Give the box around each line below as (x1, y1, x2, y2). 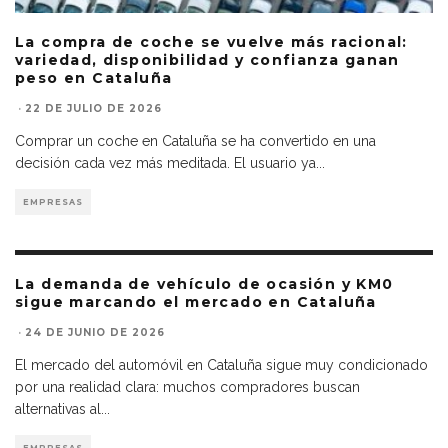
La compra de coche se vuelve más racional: (15, 33, 408, 52)
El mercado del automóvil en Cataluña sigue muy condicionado (15, 357, 428, 374)
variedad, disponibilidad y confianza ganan (15, 51, 400, 70)
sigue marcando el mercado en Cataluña (15, 293, 377, 312)
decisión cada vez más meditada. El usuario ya (15, 155, 316, 172)
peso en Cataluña (15, 69, 173, 88)
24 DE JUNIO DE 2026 (25, 326, 165, 340)
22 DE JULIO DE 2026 (25, 102, 162, 116)
